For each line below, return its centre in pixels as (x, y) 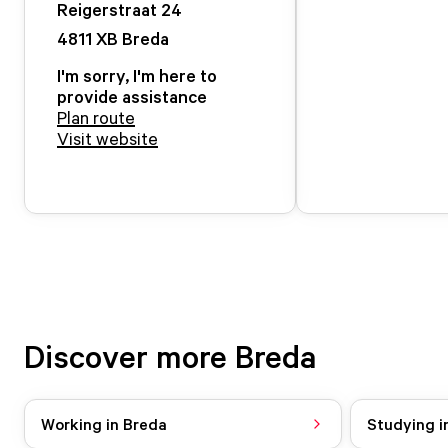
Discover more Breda (170, 356)
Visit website (107, 138)
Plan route (96, 117)
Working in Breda (104, 423)
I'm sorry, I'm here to (137, 75)
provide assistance (132, 96)
